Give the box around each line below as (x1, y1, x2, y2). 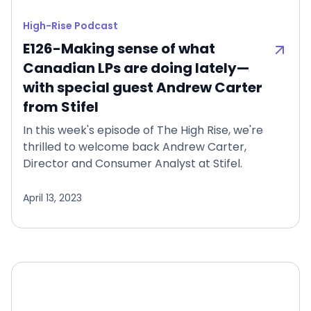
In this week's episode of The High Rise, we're (23, 122, 263, 139)
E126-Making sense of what (23, 39, 215, 59)
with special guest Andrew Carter (23, 78, 262, 98)
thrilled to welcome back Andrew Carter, (23, 139, 246, 155)
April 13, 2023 (23, 191, 82, 205)
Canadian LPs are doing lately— (23, 58, 249, 78)
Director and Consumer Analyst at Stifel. (23, 155, 242, 172)
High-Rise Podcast (23, 19, 118, 33)
